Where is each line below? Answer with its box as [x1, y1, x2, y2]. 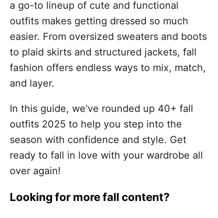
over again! [10, 165, 61, 177]
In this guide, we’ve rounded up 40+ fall [10, 103, 193, 114]
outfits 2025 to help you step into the [10, 118, 182, 130]
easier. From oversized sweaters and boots [10, 31, 207, 42]
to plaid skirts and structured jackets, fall [10, 46, 197, 58]
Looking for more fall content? [10, 190, 170, 203]
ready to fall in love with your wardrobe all [10, 149, 203, 161]
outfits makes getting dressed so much [10, 15, 188, 27]
